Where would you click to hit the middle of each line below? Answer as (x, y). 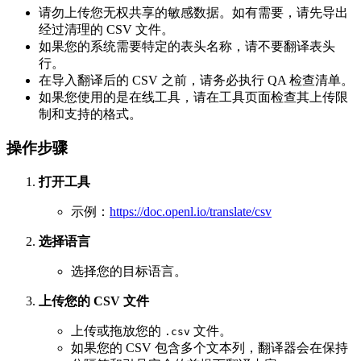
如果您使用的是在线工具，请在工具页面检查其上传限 (193, 97)
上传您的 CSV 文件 (94, 301)
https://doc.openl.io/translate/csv (191, 212)
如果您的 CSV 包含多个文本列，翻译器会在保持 (210, 348)
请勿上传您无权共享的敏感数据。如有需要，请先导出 (193, 12)
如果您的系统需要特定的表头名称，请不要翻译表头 (187, 46)
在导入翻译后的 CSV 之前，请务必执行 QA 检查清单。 (196, 80)
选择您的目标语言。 (129, 271)
